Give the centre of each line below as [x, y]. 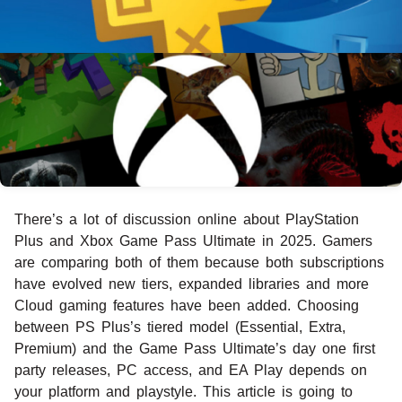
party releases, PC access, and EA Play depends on [191, 370]
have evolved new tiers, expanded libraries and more [192, 284]
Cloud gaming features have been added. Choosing [187, 305]
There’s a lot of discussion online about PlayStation [187, 219]
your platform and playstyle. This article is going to [184, 391]
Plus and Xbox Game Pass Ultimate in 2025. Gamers [193, 240]
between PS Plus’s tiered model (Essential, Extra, [180, 327]
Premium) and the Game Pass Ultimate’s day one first [195, 348]
